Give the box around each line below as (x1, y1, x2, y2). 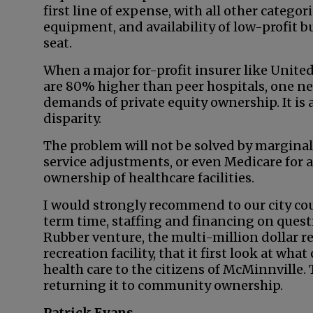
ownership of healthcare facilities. (43, 170, 254, 186)
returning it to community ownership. (43, 277, 283, 293)
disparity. (43, 110, 101, 126)
